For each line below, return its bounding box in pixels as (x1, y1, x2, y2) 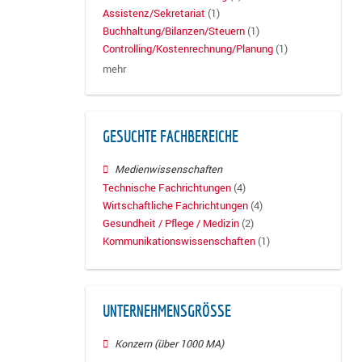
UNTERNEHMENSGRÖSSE (103, 302, 225, 321)
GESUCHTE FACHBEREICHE (103, 128, 238, 146)
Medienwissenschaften (115, 162, 223, 177)
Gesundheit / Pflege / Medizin (103, 216, 239, 230)
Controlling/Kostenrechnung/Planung (103, 42, 273, 57)
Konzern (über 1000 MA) (115, 337, 225, 351)
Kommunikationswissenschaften (103, 234, 255, 249)
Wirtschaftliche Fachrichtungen (103, 198, 248, 213)
